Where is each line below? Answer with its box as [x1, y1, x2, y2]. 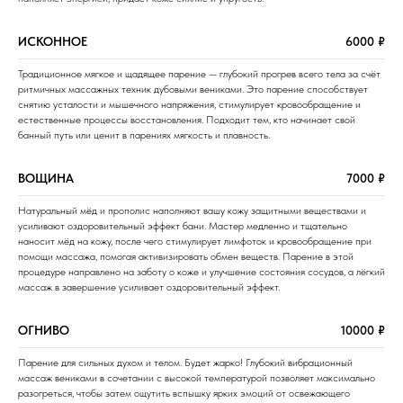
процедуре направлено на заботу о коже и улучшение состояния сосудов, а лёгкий [18, 264, 385, 278]
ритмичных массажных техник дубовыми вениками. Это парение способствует [18, 82, 368, 95]
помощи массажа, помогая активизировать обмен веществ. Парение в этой [18, 249, 354, 263]
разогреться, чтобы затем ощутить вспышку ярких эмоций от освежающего [18, 386, 350, 399]
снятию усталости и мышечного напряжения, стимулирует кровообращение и [18, 97, 361, 111]
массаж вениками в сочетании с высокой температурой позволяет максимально [18, 371, 375, 384]
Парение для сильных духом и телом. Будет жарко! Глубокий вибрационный [18, 355, 353, 369]
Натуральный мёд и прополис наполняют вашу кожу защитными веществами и [18, 203, 366, 217]
